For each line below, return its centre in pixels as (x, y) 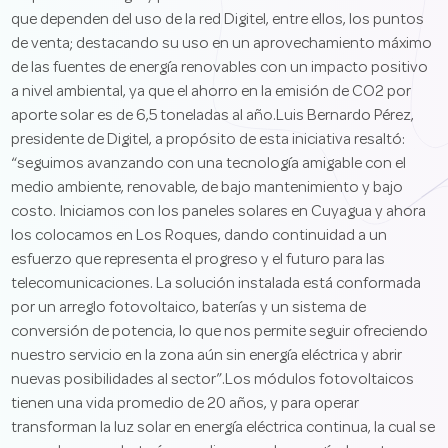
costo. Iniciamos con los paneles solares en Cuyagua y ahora (219, 212)
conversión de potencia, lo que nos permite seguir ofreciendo (220, 332)
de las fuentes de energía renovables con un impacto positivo (220, 68)
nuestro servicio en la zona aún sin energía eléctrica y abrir (207, 356)
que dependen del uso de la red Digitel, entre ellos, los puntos (218, 20)
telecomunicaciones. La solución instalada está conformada (216, 284)
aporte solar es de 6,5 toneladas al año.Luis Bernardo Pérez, (213, 116)
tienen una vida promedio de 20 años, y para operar (185, 404)
